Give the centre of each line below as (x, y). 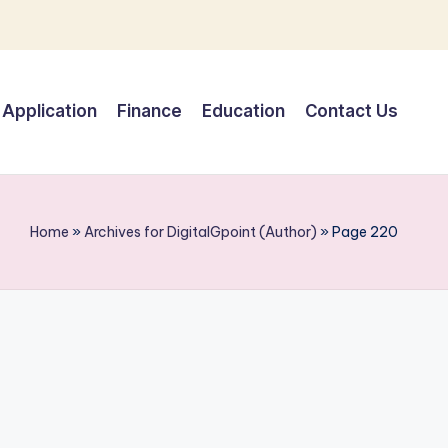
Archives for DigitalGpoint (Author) (200, 231)
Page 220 (365, 231)
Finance (149, 111)
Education (243, 111)
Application (49, 111)
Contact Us (351, 111)
